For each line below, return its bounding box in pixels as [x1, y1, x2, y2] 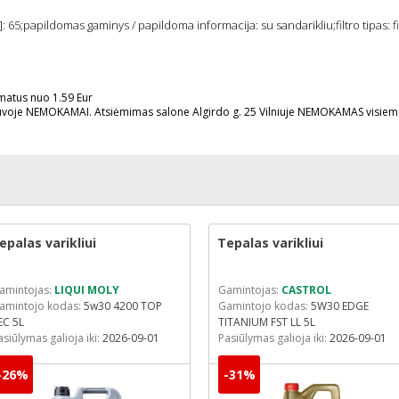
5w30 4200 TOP [84, 298, 162, 313]
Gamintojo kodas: [218, 298, 311, 313]
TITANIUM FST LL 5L [218, 314, 315, 330]
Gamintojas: [218, 282, 281, 297]
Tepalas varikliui [217, 234, 323, 251]
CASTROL [281, 282, 331, 297]
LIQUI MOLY [54, 282, 119, 297]
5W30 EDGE [311, 298, 369, 313]
